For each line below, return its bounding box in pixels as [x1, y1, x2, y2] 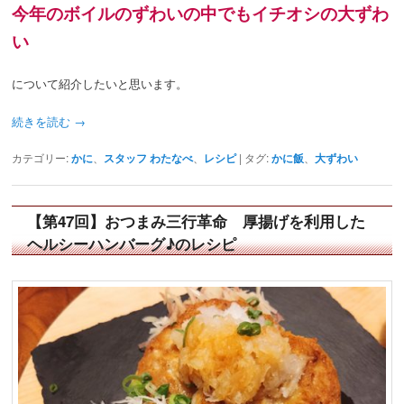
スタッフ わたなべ [104, 150, 194, 167]
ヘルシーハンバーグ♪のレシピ [27, 232, 237, 254]
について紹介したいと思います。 [12, 75, 188, 92]
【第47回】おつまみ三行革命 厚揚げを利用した [27, 209, 366, 232]
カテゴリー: [12, 150, 69, 166]
